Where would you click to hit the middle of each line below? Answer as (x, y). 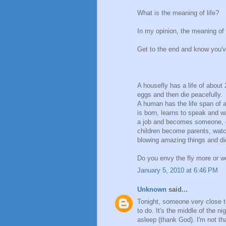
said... (177, 189)
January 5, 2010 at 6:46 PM (178, 171)
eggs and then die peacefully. (180, 94)
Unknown (152, 189)
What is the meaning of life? (178, 13)
